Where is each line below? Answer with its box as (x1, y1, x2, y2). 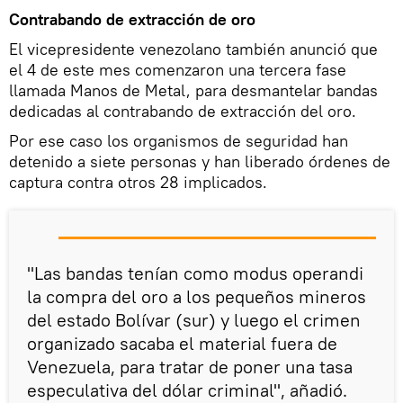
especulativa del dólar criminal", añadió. (27, 378, 347, 401)
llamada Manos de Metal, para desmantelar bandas (9, 79, 378, 101)
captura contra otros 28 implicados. (9, 171, 267, 193)
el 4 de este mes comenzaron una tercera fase (9, 58, 346, 80)
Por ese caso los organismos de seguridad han (9, 130, 348, 151)
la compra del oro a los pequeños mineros (27, 284, 366, 308)
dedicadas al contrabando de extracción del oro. (9, 100, 356, 121)
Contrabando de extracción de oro (9, 8, 255, 30)
